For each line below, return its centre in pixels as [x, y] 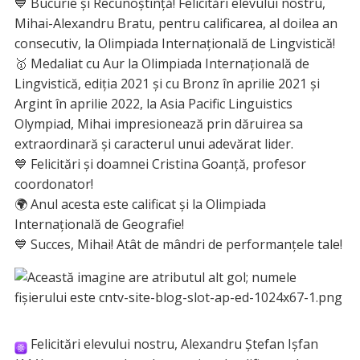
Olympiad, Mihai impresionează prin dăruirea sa [158, 124]
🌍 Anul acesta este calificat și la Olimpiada [140, 205]
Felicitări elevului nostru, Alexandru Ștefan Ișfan [172, 344]
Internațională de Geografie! [99, 225]
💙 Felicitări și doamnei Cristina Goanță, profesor [160, 164]
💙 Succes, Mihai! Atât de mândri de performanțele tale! [178, 245]
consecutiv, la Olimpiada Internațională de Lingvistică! [174, 44]
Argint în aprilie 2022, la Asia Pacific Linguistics [153, 104]
